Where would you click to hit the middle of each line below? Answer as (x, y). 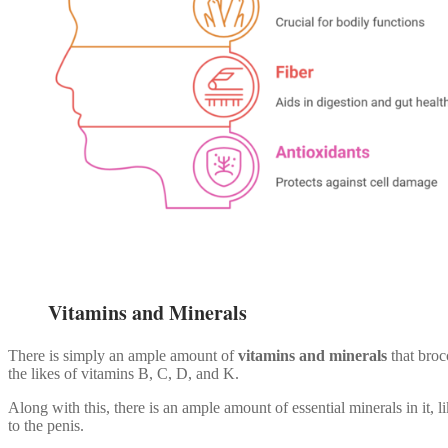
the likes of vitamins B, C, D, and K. (123, 373)
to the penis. (46, 425)
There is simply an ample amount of (123, 355)
